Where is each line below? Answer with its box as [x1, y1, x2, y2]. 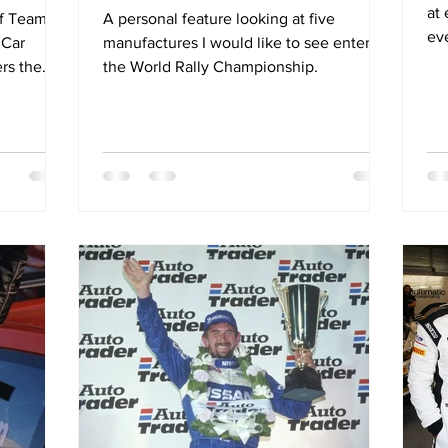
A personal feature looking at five [103, 10, 335, 27]
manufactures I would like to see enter [103, 34, 370, 51]
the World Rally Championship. [103, 58, 318, 75]
